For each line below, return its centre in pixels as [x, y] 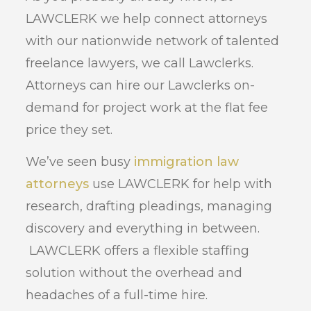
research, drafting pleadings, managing [149, 207]
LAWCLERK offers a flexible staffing [138, 251]
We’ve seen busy [80, 162]
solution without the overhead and [134, 273]
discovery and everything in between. [143, 229]
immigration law [187, 162]
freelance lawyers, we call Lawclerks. [142, 64]
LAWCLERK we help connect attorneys [147, 19]
